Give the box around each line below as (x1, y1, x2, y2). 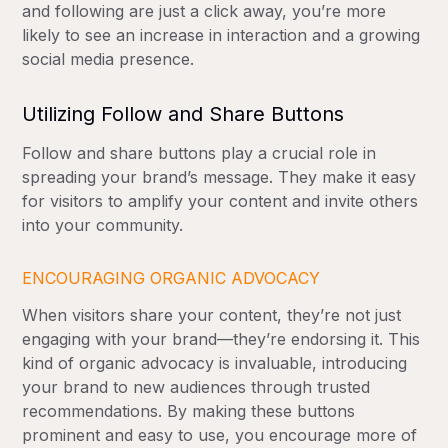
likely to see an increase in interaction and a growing (22, 25, 421, 46)
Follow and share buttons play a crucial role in (22, 143, 377, 164)
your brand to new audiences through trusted (22, 377, 371, 398)
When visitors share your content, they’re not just (22, 305, 402, 326)
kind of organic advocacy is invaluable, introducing (22, 353, 408, 374)
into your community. (22, 215, 184, 236)
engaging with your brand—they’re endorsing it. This (22, 329, 421, 350)
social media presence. (22, 49, 195, 70)
